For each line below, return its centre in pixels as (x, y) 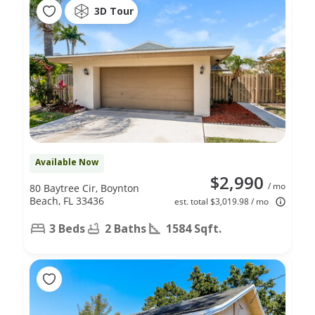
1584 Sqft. (194, 228)
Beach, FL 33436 (67, 200)
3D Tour (114, 11)
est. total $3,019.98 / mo (221, 201)
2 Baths (126, 228)
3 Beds (67, 228)
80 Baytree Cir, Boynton (84, 188)
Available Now (67, 162)
